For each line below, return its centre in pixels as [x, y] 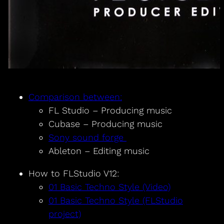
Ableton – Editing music [99, 151]
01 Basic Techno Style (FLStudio [115, 200]
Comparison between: [75, 97]
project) [64, 214]
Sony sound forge [87, 137]
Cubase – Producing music [105, 124]
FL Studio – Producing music [110, 110]
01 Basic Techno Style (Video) [109, 187]
